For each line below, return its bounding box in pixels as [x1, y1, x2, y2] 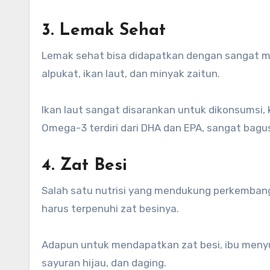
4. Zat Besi [42, 157, 127, 174]
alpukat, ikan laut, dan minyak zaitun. [42, 67, 220, 80]
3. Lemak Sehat [42, 22, 166, 39]
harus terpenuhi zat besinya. [42, 202, 179, 215]
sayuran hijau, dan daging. [42, 256, 166, 269]
